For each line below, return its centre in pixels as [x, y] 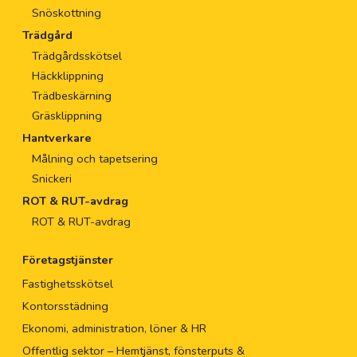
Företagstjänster [67, 260]
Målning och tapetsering [94, 159]
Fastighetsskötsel [67, 284]
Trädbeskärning [71, 96]
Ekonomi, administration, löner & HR [114, 329]
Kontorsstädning [65, 306]
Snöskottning [66, 13]
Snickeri [51, 179]
